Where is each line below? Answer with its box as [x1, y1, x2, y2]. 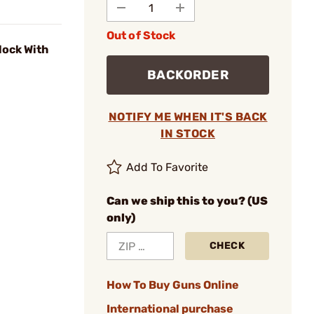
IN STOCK [161, 127, 215, 140]
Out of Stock [107, 29, 176, 42]
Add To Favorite [126, 161, 209, 174]
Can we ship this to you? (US [107, 194, 268, 207]
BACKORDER [146, 67, 229, 83]
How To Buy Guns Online [107, 278, 239, 292]
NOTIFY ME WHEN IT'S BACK [108, 110, 268, 123]
